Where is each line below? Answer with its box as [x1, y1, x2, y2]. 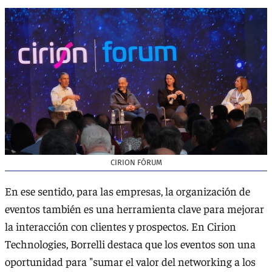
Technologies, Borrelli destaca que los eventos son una [5, 237, 256, 251]
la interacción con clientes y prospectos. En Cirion [5, 219, 236, 234]
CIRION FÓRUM [110, 157, 162, 167]
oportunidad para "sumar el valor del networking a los [5, 254, 256, 269]
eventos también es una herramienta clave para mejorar [5, 202, 264, 216]
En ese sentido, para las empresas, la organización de [5, 184, 250, 199]
